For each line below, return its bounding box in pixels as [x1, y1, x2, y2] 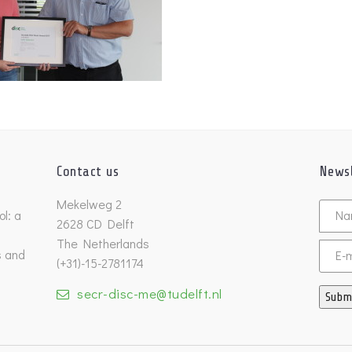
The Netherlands [57, 235, 150, 252]
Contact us [57, 163, 119, 180]
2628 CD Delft [57, 215, 135, 233]
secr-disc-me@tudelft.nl [77, 284, 222, 303]
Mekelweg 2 [57, 196, 123, 213]
